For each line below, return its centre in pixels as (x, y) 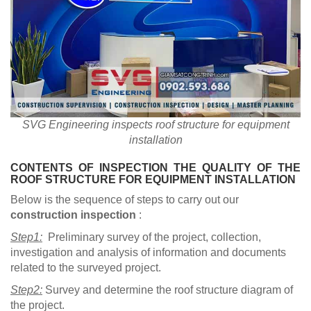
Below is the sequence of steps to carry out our (125, 200)
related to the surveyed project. (86, 268)
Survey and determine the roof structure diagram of (168, 290)
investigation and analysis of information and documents (148, 253)
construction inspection (73, 215)
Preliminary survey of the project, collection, (154, 237)
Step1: (26, 237)
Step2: (26, 290)
